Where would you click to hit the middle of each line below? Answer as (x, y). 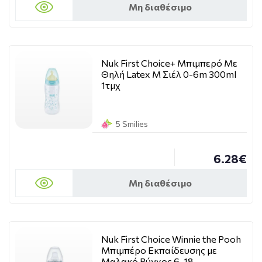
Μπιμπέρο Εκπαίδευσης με (159, 250)
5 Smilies (132, 124)
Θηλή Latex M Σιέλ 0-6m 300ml (169, 74)
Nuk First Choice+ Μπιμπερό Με (169, 63)
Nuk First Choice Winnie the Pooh (171, 239)
